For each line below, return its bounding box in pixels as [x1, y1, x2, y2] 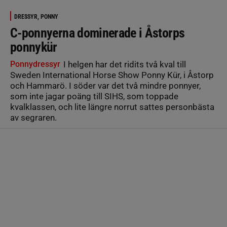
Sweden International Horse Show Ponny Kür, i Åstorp [10, 69, 214, 80]
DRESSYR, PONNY [14, 13, 58, 20]
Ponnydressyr [10, 59, 60, 69]
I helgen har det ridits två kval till [61, 59, 186, 69]
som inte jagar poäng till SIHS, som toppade [10, 91, 178, 101]
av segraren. [10, 112, 57, 123]
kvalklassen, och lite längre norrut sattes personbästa [10, 101, 214, 112]
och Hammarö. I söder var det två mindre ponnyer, [10, 80, 201, 91]
